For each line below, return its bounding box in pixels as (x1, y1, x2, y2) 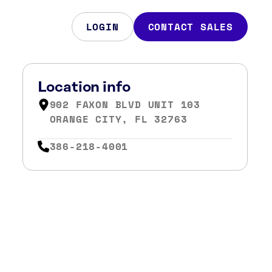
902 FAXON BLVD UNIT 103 (49, 97, 200, 112)
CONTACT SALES (148, 19, 233, 34)
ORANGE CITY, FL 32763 (49, 112, 188, 126)
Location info (37, 80, 131, 95)
